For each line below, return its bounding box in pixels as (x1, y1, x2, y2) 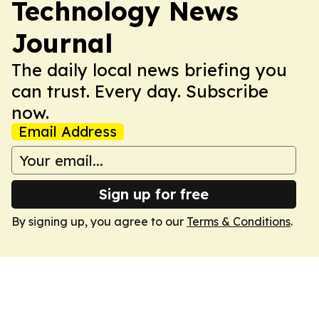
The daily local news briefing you (11, 59, 287, 80)
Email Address (19, 122, 117, 140)
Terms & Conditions (187, 214, 291, 229)
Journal (11, 27, 113, 59)
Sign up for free (99, 185, 209, 203)
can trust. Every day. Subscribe (11, 80, 268, 102)
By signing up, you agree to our (11, 214, 187, 229)
